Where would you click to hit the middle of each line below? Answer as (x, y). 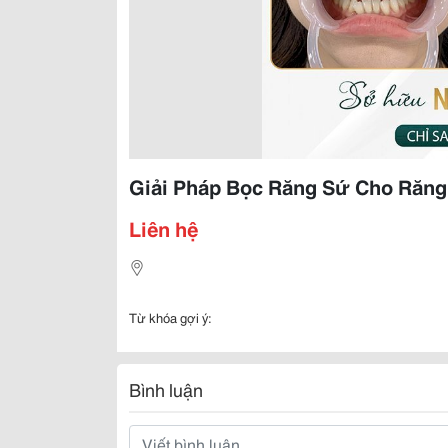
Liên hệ (163, 228)
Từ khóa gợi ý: (170, 317)
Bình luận (166, 389)
